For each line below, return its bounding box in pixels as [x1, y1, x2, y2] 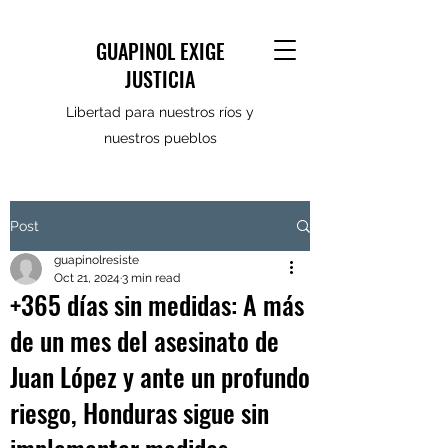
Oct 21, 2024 [54, 271, 120, 285]
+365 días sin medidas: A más [10, 285, 304, 324]
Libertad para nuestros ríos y [66, 104, 254, 120]
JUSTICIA [125, 64, 195, 94]
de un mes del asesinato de [10, 321, 279, 360]
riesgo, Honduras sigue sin [10, 393, 269, 432]
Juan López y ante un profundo [10, 357, 310, 396]
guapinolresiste [54, 253, 139, 267]
